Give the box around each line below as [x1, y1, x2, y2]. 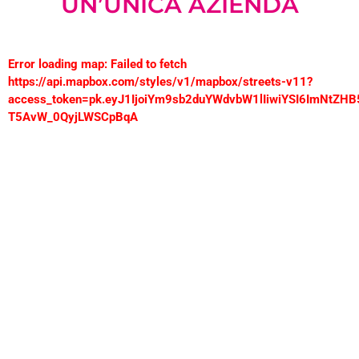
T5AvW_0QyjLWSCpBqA [8, 109, 138, 124]
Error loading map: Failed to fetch [8, 56, 187, 71]
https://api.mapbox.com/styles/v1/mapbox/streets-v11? [8, 74, 313, 89]
